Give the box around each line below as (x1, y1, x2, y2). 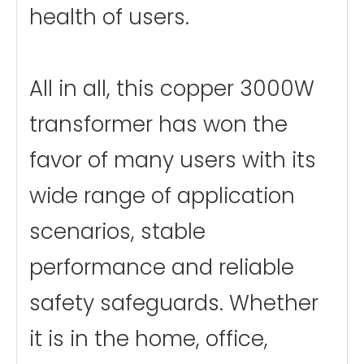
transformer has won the (29, 109, 288, 139)
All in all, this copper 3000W (29, 73, 314, 103)
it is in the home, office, (29, 323, 268, 353)
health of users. (29, 2, 189, 32)
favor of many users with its (29, 145, 316, 175)
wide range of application (29, 180, 295, 210)
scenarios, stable (29, 216, 206, 246)
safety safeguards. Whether (29, 288, 318, 318)
